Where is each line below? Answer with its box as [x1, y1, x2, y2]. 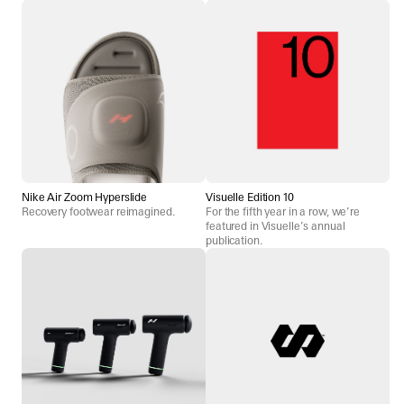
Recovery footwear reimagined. [22, 205, 175, 218]
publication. [206, 234, 262, 247]
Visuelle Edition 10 [206, 190, 294, 204]
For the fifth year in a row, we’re [206, 205, 360, 218]
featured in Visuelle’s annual [206, 219, 345, 233]
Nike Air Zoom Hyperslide [22, 190, 148, 204]
